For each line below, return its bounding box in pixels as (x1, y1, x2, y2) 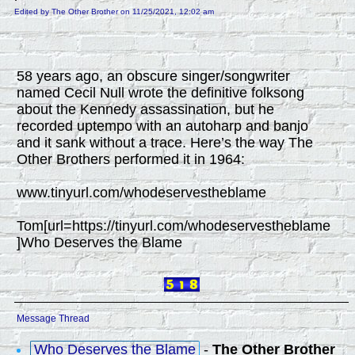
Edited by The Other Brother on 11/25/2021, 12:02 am (14, 7, 214, 16)
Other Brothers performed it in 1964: (17, 151, 245, 167)
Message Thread (17, 313, 90, 324)
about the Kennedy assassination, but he (17, 101, 274, 117)
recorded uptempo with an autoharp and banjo (17, 118, 308, 134)
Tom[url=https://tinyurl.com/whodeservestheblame (17, 218, 330, 234)
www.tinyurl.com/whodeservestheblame (17, 185, 266, 200)
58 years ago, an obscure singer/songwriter (17, 68, 290, 84)
